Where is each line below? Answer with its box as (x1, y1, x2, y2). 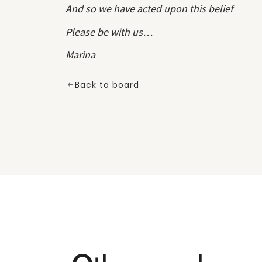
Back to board (75, 78, 139, 91)
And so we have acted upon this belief (65, 2, 233, 16)
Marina (65, 47, 95, 61)
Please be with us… (65, 25, 153, 39)
